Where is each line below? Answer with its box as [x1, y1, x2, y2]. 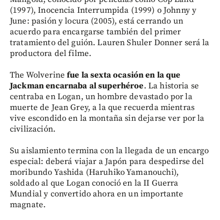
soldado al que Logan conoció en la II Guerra [10, 177, 179, 189]
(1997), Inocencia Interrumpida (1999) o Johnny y [10, 4, 197, 16]
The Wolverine [10, 69, 67, 81]
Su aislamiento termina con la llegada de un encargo [10, 145, 209, 156]
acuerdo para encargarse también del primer [10, 26, 181, 37]
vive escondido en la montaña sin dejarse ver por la [10, 112, 205, 124]
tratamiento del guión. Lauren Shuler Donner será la [10, 37, 210, 48]
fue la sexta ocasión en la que [67, 69, 181, 81]
